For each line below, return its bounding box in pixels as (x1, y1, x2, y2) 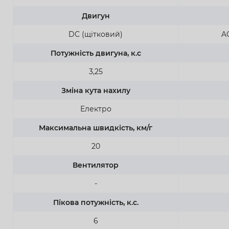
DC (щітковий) (68, 29, 123, 39)
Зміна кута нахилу (61, 85, 130, 95)
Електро (80, 104, 111, 113)
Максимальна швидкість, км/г (39, 123, 152, 132)
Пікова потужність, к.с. (53, 197, 139, 207)
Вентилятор (73, 160, 119, 170)
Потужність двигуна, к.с (50, 48, 141, 58)
